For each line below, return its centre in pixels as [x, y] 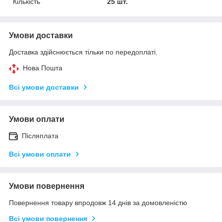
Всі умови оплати [40, 154]
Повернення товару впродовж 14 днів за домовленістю [98, 202]
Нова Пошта [43, 68]
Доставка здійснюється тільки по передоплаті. [83, 52]
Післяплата [40, 136]
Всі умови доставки [44, 87]
